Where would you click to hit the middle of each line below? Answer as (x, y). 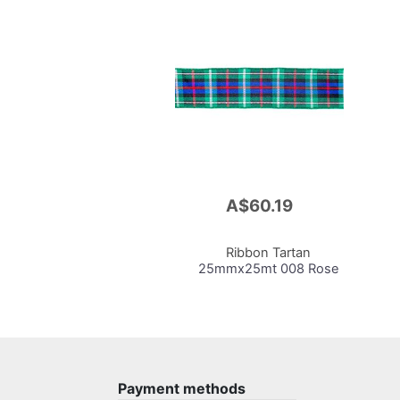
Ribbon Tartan (269, 253)
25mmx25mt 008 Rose (268, 269)
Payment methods (182, 388)
